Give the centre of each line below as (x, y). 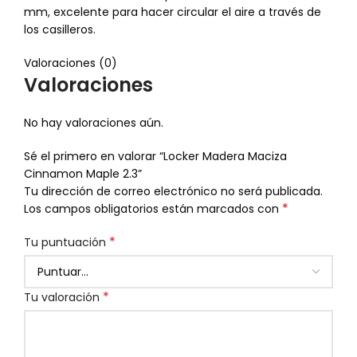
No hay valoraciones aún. (94, 123)
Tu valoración (63, 298)
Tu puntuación (67, 243)
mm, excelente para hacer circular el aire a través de (173, 12)
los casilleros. (60, 30)
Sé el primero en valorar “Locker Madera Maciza (155, 157)
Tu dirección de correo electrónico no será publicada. (173, 192)
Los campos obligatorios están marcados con (153, 209)
